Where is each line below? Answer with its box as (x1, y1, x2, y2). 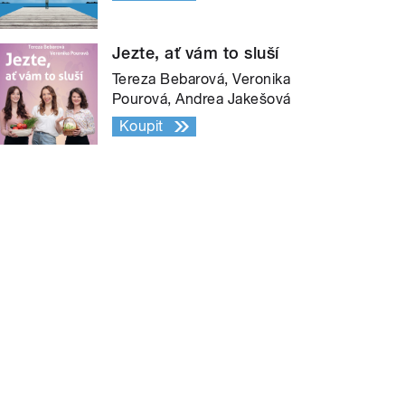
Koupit (119, 117, 164, 135)
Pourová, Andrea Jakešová (112, 89, 291, 108)
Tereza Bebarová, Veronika (112, 70, 291, 88)
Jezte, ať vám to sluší (112, 42, 279, 62)
